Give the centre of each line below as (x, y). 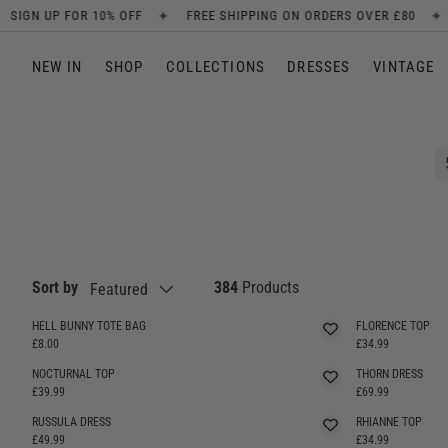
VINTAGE (404, 67)
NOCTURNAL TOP (73, 373)
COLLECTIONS (216, 67)
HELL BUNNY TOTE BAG (89, 325)
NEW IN (57, 67)
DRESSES (319, 67)
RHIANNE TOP (388, 421)
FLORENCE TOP (392, 325)
